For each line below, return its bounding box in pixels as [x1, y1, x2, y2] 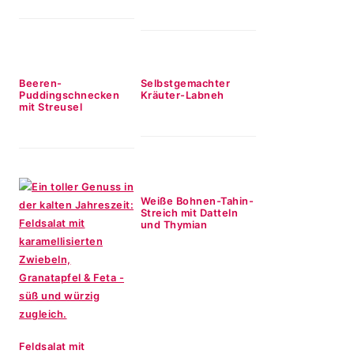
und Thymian [140, 219, 208, 231]
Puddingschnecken [19, 89, 119, 101]
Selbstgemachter [140, 77, 231, 89]
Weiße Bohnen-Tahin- [140, 195, 254, 207]
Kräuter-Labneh [140, 89, 224, 101]
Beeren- [19, 77, 62, 89]
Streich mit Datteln [140, 207, 239, 219]
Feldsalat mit [19, 341, 85, 352]
